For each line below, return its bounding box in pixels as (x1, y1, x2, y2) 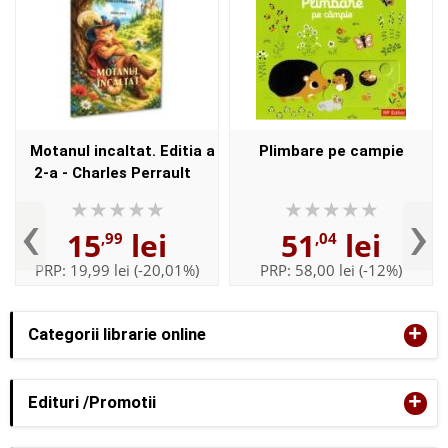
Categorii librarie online (28, 325, 206, 345)
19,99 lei (70, 259, 130, 280)
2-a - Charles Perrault (33, 163, 191, 182)
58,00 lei (295, 259, 355, 280)
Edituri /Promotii (28, 393, 156, 413)
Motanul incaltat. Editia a (29, 141, 215, 160)
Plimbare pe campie (258, 141, 404, 160)
